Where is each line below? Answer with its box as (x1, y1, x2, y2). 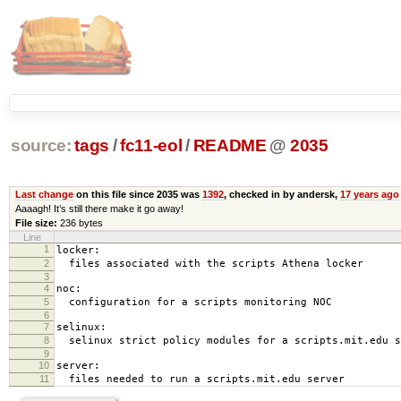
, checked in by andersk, (223, 188, 340, 200)
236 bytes (59, 217, 103, 228)
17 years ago (339, 188, 399, 200)
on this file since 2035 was (73, 188, 202, 200)
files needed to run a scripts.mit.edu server (56, 372, 345, 385)
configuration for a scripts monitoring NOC (56, 295, 332, 308)
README (192, 136, 267, 156)
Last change (14, 188, 73, 200)
